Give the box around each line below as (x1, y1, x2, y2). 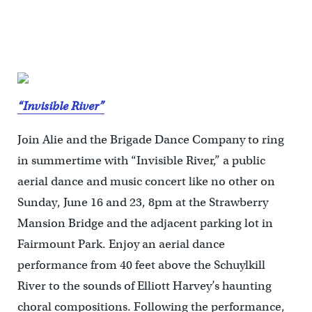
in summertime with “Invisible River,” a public (17, 153, 265, 169)
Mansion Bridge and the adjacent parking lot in (17, 216, 273, 231)
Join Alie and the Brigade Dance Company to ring (17, 132, 284, 148)
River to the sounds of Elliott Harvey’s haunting (17, 279, 272, 294)
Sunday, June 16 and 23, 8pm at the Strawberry (17, 195, 268, 210)
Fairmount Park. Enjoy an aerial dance (17, 237, 225, 252)
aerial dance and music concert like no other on (17, 174, 275, 189)
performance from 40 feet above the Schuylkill (17, 258, 265, 273)
